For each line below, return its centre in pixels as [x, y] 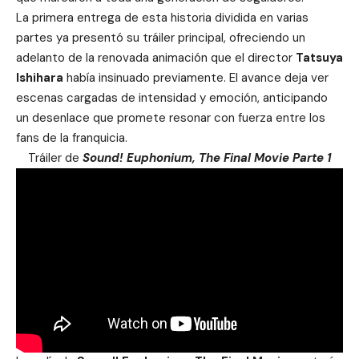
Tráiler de [55, 157]
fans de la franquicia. [72, 137]
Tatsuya [319, 57]
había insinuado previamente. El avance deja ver [196, 77]
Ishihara [40, 77]
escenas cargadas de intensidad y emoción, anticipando [172, 97]
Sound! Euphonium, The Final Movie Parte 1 [207, 157]
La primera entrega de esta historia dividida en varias [162, 17]
